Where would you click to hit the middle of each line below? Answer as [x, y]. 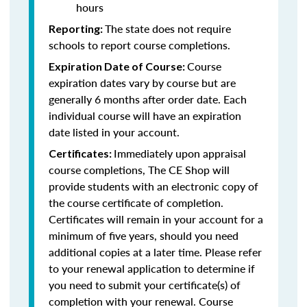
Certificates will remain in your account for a [156, 219]
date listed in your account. [115, 132]
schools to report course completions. [139, 45]
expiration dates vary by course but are [142, 83]
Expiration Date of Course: [118, 66]
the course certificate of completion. [136, 202]
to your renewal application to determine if [152, 268]
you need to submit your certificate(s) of [145, 285]
